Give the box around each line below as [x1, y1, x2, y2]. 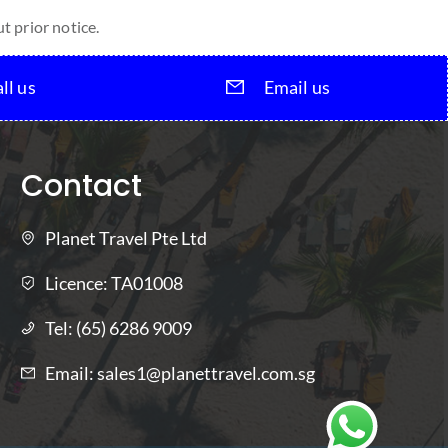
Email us [260, 75, 330, 98]
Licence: [44, 271, 111, 294]
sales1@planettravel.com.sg [96, 361, 315, 384]
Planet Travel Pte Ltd [44, 226, 207, 249]
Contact [20, 164, 142, 207]
